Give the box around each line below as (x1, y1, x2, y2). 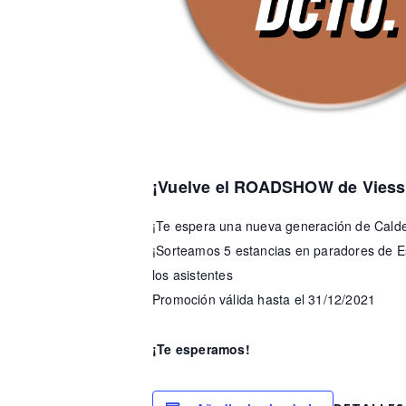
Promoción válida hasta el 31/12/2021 (152, 289, 376, 308)
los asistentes (152, 265, 233, 284)
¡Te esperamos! (152, 339, 250, 358)
